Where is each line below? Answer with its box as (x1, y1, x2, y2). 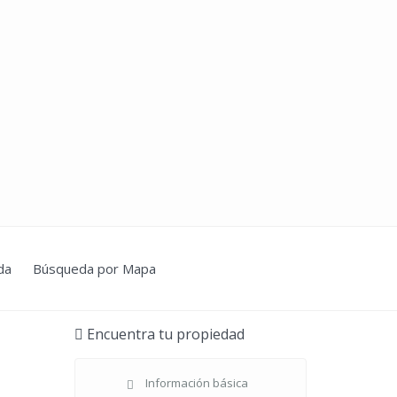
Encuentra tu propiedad (82, 324, 245, 344)
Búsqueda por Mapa (33, 260, 156, 277)
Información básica (144, 375, 248, 391)
